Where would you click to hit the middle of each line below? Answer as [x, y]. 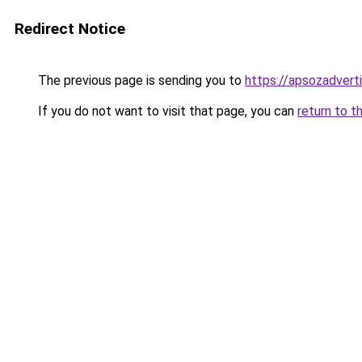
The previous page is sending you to [140, 80]
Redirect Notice [70, 29]
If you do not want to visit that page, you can [166, 111]
